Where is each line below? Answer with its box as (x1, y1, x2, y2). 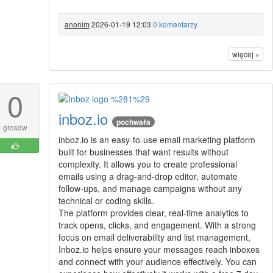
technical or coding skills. (58, 194, 154, 207)
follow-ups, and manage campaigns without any (58, 182, 242, 195)
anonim (64, 19, 90, 30)
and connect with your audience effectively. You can (58, 255, 257, 268)
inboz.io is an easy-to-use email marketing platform (58, 133, 255, 146)
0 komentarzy (152, 19, 197, 30)
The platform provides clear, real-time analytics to (58, 207, 249, 219)
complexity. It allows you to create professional (58, 158, 237, 171)
